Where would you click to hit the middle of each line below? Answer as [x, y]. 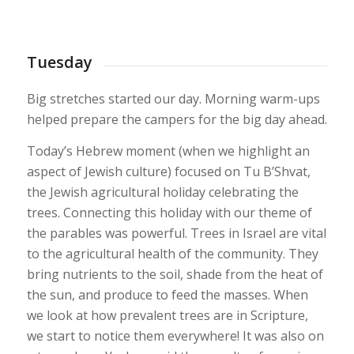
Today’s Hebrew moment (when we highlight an [168, 151]
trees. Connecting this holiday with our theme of [169, 212]
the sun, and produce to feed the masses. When [167, 294]
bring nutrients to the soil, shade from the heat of [175, 274]
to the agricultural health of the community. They [172, 253]
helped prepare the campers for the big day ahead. [177, 119]
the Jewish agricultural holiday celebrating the [162, 192]
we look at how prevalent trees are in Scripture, [167, 315]
